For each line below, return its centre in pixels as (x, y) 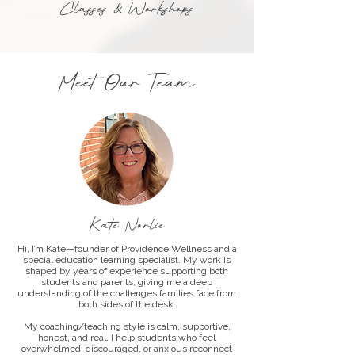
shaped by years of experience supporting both (127, 271)
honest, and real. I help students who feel (127, 338)
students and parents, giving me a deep (127, 282)
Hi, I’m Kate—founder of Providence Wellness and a (127, 249)
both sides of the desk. (127, 304)
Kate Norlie (127, 225)
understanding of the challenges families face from (127, 293)
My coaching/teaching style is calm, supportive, (127, 326)
